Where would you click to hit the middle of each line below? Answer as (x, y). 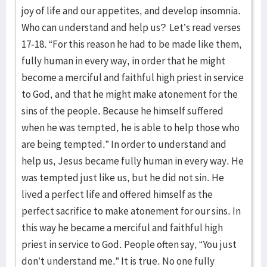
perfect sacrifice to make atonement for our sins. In (131, 211)
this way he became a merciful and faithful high (122, 228)
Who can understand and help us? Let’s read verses (131, 27)
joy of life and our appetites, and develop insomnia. (131, 11)
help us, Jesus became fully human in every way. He (133, 161)
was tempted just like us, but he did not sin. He (123, 178)
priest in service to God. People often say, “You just (129, 244)
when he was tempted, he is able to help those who (131, 128)
